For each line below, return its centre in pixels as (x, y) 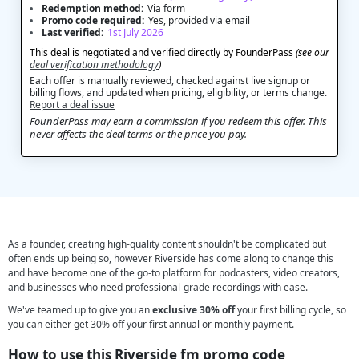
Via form (166, 8)
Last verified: (73, 32)
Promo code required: (93, 20)
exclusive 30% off (194, 310)
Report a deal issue (72, 105)
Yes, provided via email (199, 20)
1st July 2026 (135, 32)
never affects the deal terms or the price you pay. (138, 134)
